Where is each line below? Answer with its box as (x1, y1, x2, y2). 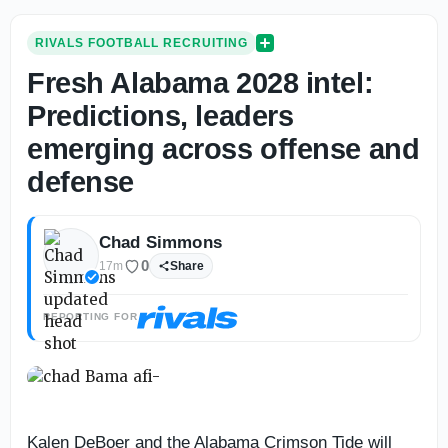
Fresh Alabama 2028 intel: (27, 66, 374, 99)
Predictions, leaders (27, 99, 294, 132)
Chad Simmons (99, 232, 222, 252)
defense (27, 165, 134, 198)
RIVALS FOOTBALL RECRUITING (35, 35, 248, 50)
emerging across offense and (27, 132, 420, 165)
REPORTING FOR (43, 311, 138, 323)
